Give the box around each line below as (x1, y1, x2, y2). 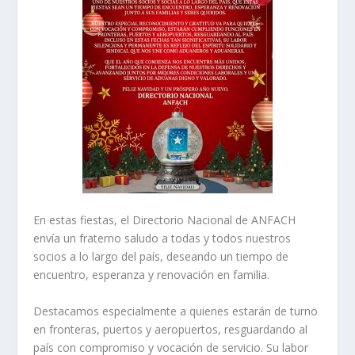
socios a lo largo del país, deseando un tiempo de (33, 249, 289, 265)
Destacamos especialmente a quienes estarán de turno (33, 303, 319, 319)
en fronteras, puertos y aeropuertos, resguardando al (33, 321, 308, 337)
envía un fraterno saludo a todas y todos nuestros (33, 231, 292, 246)
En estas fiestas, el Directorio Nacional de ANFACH (33, 212, 296, 228)
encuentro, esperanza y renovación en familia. (33, 267, 270, 283)
